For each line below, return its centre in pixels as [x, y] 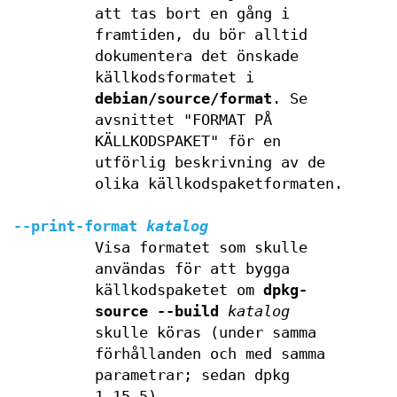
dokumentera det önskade [196, 56]
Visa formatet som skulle [201, 248]
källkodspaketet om [179, 290]
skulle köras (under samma [205, 333]
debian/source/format [183, 99]
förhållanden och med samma [210, 354]
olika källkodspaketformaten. [218, 184]
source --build [156, 311]
